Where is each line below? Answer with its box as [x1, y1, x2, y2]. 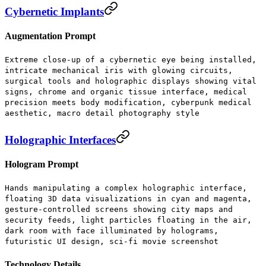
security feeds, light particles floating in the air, [5, 216, 252, 225]
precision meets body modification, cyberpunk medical [5, 98, 252, 107]
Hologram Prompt [5, 159, 78, 170]
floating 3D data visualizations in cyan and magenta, [5, 194, 252, 204]
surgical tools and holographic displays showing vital [5, 77, 256, 86]
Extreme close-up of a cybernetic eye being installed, [5, 55, 256, 65]
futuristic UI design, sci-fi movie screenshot [5, 237, 218, 246]
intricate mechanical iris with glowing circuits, [5, 66, 233, 75]
